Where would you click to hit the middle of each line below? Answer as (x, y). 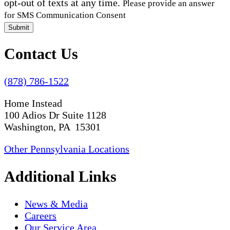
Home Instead (33, 103)
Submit (19, 27)
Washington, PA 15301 (52, 127)
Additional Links (60, 177)
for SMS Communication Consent (65, 15)
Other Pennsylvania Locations (67, 149)
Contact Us (41, 54)
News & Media (56, 204)
